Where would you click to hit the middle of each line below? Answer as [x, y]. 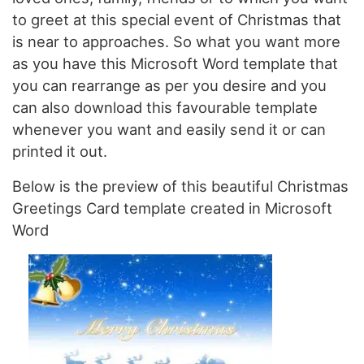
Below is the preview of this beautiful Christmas [180, 186]
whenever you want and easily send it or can [169, 129]
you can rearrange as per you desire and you [169, 85]
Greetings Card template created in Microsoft [172, 208]
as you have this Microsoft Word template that [175, 63]
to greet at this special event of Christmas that [177, 19]
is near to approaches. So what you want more [176, 41]
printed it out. [60, 151]
